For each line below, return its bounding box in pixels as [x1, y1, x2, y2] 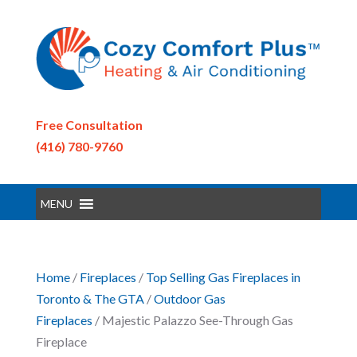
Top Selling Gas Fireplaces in [145, 269, 300, 284]
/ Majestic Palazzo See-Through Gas [92, 312, 293, 328]
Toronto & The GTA [35, 290, 144, 306]
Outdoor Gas [153, 290, 226, 306]
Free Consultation [35, 116, 143, 132]
